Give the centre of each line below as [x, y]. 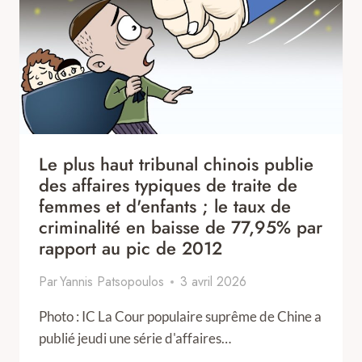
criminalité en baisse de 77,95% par [181, 227]
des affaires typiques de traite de [168, 185]
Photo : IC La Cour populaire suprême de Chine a [180, 316]
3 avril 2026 [214, 282]
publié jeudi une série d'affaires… [135, 338]
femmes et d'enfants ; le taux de [165, 206]
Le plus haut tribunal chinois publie [176, 164]
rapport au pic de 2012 [130, 248]
